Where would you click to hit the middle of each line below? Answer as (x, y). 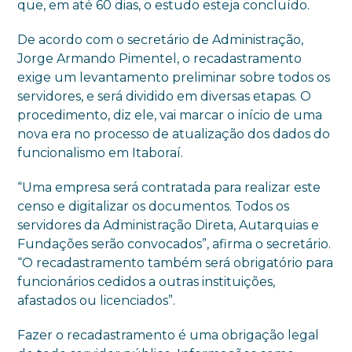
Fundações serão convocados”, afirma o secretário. (174, 244)
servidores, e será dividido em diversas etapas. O (165, 96)
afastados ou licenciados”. (97, 300)
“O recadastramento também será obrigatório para (176, 262)
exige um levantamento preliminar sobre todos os (174, 77)
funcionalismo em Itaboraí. (101, 152)
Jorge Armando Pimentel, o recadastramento (160, 58)
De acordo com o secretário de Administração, (161, 39)
